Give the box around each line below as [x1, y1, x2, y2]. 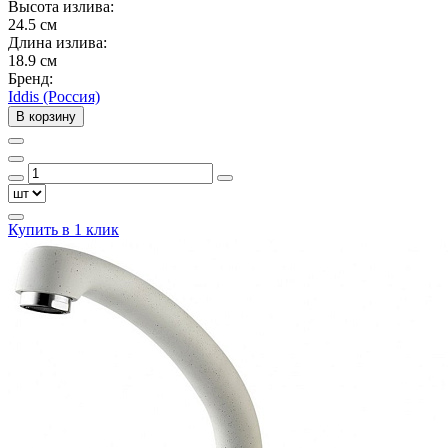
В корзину [16, 108, 76, 124]
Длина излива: [8, 33, 107, 51]
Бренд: [8, 69, 53, 87]
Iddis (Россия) [8, 87, 100, 105]
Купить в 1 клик [8, 220, 119, 238]
